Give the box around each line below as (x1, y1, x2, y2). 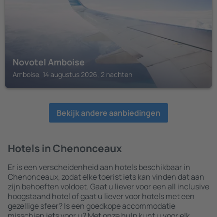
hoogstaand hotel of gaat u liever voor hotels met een (8, 191, 195, 201)
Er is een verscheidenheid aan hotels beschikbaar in (8, 162, 190, 172)
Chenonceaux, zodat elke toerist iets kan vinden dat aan (8, 171, 204, 182)
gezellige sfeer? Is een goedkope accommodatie (8, 201, 175, 211)
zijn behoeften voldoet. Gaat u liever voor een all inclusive (8, 181, 209, 192)
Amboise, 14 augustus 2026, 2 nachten (13, 70, 132, 79)
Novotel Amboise (13, 56, 85, 68)
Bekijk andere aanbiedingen (57, 108, 160, 118)
